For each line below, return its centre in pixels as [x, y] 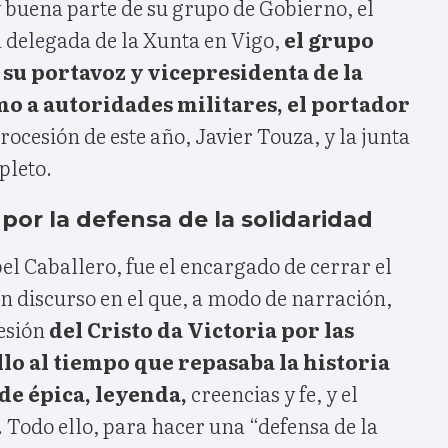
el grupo [329, 38]
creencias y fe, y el [274, 392]
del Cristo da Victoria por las [201, 328]
